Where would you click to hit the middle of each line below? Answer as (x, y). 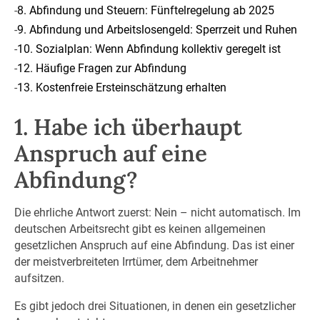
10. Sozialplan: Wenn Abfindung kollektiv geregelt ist (149, 49)
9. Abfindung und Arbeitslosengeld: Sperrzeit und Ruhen (157, 29)
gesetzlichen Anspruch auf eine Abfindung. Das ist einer (154, 245)
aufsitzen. (39, 278)
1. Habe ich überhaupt (128, 127)
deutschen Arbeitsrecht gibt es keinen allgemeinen (140, 229)
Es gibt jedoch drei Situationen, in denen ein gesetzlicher (155, 306)
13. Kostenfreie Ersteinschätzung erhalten (121, 87)
